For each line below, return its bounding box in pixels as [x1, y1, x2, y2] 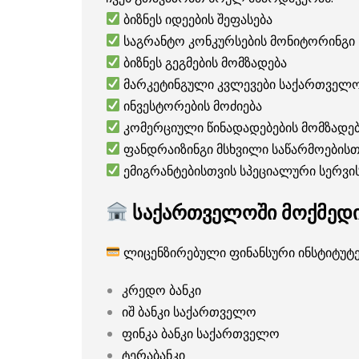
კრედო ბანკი [122, 280, 201, 299]
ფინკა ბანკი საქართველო [122, 324, 280, 342]
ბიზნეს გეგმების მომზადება [120, 53, 288, 71]
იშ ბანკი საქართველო [122, 302, 256, 321]
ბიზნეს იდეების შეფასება [120, 10, 273, 28]
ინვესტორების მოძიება [120, 96, 263, 115]
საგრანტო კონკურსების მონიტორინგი [120, 31, 356, 50]
